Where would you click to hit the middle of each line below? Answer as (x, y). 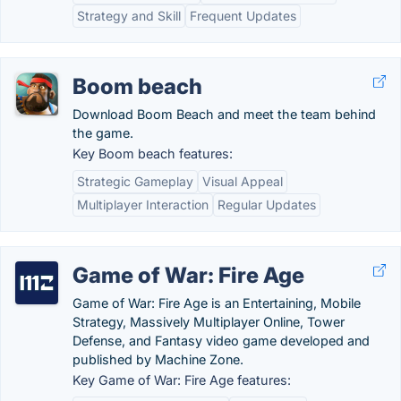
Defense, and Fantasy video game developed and (221, 341)
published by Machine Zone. (158, 359)
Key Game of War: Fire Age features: (182, 380)
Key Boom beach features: (153, 154)
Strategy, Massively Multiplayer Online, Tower (209, 322)
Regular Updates (267, 205)
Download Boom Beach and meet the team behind (224, 114)
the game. (103, 133)
